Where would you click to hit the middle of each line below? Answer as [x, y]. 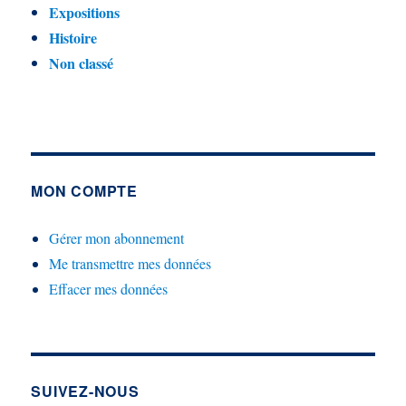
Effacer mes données [109, 288]
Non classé [82, 63]
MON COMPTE [84, 190]
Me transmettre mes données [130, 263]
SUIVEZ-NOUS [85, 391]
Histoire [73, 37]
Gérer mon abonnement [117, 237]
